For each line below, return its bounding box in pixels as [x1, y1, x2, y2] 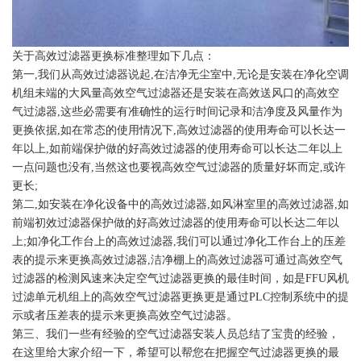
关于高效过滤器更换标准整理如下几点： [12, 49, 215, 62]
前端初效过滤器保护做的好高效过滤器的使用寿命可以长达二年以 [12, 216, 339, 229]
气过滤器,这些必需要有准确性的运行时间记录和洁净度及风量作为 [12, 105, 342, 118]
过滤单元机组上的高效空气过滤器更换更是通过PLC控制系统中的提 [12, 290, 349, 303]
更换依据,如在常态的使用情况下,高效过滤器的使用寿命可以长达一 [12, 123, 346, 136]
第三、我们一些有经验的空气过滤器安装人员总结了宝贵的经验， [12, 327, 339, 340]
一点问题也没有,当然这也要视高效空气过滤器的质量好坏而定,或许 [12, 160, 346, 173]
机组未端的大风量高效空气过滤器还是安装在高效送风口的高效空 [12, 86, 339, 99]
